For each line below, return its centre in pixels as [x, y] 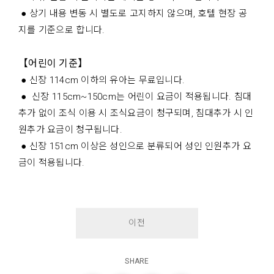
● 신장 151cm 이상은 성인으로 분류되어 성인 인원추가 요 [135, 146]
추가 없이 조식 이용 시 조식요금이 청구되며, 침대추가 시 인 [136, 113]
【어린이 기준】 [53, 64]
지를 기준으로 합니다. [62, 30]
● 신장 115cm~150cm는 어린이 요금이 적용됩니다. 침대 [135, 97]
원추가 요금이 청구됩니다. [70, 130]
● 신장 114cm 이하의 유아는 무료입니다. [102, 80]
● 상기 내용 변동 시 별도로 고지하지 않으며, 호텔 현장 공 [133, 14]
